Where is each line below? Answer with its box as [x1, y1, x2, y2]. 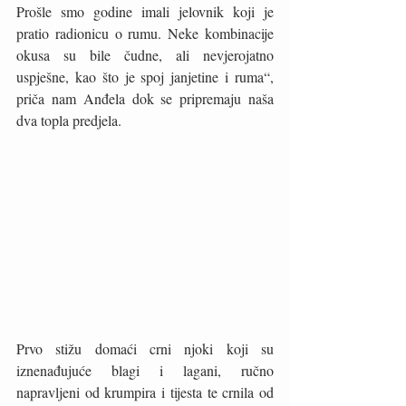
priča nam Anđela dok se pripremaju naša [16, 89, 274, 109]
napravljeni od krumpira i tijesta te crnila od [16, 382, 274, 401]
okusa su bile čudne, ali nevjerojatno [16, 45, 274, 65]
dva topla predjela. [16, 111, 125, 130]
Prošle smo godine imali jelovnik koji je [16, 2, 274, 22]
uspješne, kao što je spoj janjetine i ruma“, [16, 67, 274, 87]
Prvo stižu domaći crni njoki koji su [16, 338, 274, 358]
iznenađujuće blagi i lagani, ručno [16, 360, 274, 380]
